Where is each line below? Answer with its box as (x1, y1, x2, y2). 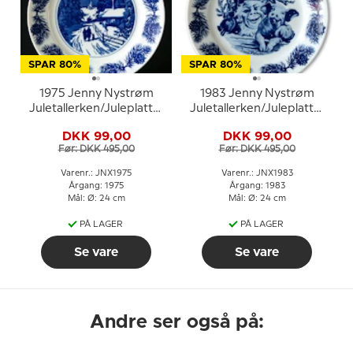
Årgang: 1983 (229, 181, 285, 190)
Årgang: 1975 (69, 181, 124, 190)
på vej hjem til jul (50, 117, 142, 129)
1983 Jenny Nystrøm (199, 87, 314, 99)
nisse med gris (217, 117, 296, 129)
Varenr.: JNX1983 (221, 169, 293, 177)
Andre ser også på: (89, 312, 264, 332)
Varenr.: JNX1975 (61, 169, 132, 177)
